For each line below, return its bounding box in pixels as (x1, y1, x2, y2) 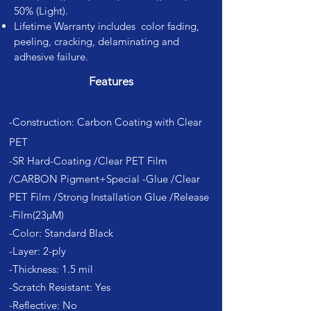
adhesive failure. (14, 50, 88, 63)
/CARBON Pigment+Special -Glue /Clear (9, 172, 200, 185)
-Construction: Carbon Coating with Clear (9, 115, 202, 128)
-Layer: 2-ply (9, 244, 66, 258)
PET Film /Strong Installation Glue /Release (9, 190, 212, 203)
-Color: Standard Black (9, 226, 113, 239)
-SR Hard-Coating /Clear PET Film (9, 154, 167, 167)
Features (89, 74, 133, 88)
